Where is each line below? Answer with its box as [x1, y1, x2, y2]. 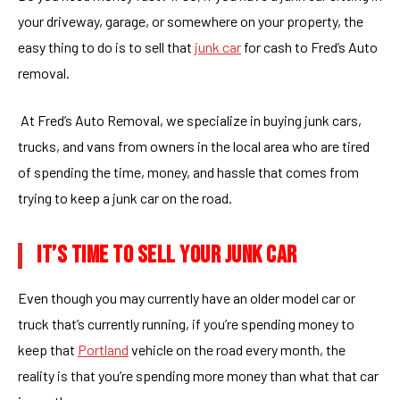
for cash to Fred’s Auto [241, 38, 378, 55]
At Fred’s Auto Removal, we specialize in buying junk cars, [18, 112, 362, 129]
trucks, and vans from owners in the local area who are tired [18, 137, 370, 154]
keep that [18, 341, 78, 358]
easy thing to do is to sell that [18, 38, 195, 55]
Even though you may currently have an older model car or [18, 289, 355, 306]
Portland [78, 341, 129, 358]
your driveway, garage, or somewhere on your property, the [18, 12, 363, 29]
